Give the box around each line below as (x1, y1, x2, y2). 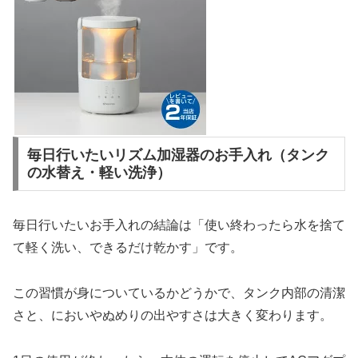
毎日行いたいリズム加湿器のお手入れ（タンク (26, 147, 329, 164)
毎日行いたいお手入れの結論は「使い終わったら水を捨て (13, 218, 345, 233)
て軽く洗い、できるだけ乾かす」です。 (13, 241, 243, 255)
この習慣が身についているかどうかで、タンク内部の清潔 (13, 285, 345, 300)
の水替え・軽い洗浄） (26, 165, 171, 181)
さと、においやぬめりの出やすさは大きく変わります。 (13, 308, 332, 322)
